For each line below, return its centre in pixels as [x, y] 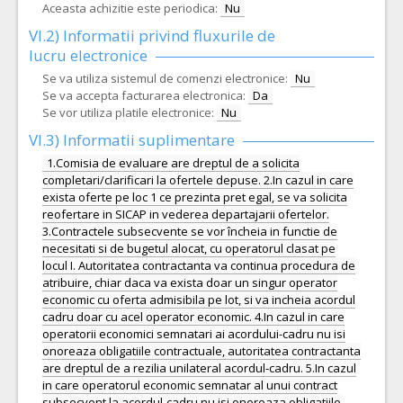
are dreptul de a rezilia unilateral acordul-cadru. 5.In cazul [199, 368]
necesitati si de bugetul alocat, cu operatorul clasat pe [189, 248]
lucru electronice [88, 55]
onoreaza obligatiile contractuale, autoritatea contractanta [201, 351]
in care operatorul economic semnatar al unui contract [190, 385]
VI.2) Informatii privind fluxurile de [152, 36]
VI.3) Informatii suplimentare [132, 140]
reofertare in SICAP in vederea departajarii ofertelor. [186, 214]
